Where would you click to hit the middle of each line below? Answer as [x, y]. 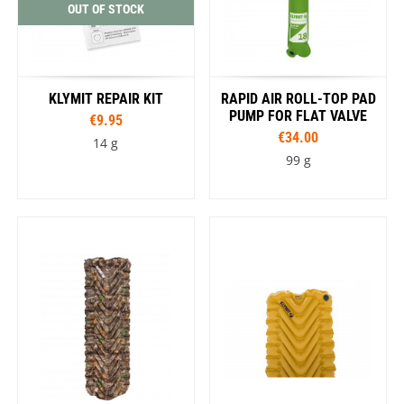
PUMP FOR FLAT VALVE [298, 116]
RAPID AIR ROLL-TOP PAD [298, 99]
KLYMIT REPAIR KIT [106, 99]
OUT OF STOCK [106, 9]
